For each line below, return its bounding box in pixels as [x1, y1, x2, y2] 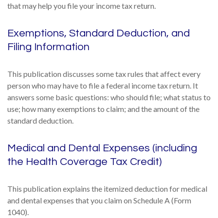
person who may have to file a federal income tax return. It [7, 81, 198, 90]
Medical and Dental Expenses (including [7, 143, 197, 154]
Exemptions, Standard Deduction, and [7, 28, 190, 39]
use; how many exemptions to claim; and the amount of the [7, 104, 200, 113]
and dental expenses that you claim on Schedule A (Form [7, 196, 191, 205]
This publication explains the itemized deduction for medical [7, 184, 207, 193]
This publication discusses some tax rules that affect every [7, 69, 200, 78]
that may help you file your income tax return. [7, 1, 156, 10]
